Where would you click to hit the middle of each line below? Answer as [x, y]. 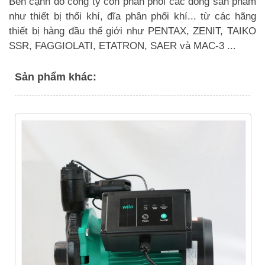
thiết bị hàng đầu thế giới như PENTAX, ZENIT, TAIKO [132, 31]
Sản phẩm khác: [56, 77]
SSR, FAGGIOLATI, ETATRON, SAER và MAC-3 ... [122, 46]
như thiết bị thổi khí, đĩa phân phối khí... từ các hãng [132, 16]
